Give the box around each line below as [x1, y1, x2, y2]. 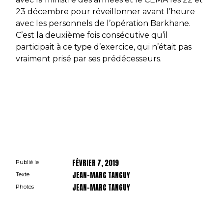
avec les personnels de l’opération [16, 19, 150, 28]
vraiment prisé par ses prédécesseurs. [16, 54, 162, 64]
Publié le [16, 159, 39, 166]
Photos [16, 183, 34, 191]
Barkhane [150, 19, 189, 28]
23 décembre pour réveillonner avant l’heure [16, 7, 195, 17]
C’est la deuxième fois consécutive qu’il [16, 30, 168, 40]
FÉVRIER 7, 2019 [72, 158, 119, 169]
